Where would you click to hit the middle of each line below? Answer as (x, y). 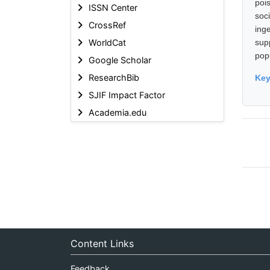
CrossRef (107, 25)
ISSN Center (113, 7)
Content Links (102, 243)
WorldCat (107, 42)
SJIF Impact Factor (127, 95)
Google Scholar (120, 60)
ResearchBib (114, 77)
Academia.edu (117, 112)
